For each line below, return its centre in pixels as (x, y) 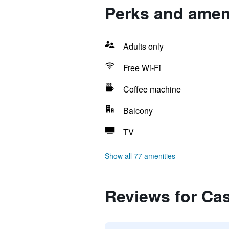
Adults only (143, 46)
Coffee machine (152, 89)
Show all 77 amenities (140, 156)
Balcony (138, 111)
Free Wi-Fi (142, 68)
